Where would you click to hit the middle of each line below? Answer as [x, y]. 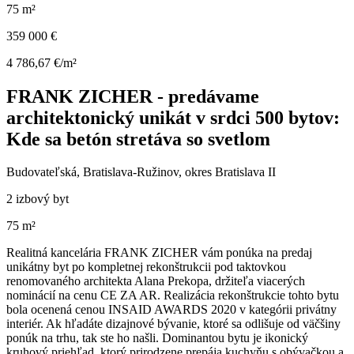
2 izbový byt [38, 199]
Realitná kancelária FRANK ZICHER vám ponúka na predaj [159, 253]
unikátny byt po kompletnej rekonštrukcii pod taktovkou [146, 267]
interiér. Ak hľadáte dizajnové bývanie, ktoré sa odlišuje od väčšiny [173, 324]
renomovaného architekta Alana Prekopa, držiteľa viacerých [156, 281]
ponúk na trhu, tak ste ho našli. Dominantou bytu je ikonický [157, 338]
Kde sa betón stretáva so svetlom [138, 139]
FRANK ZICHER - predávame [133, 96]
